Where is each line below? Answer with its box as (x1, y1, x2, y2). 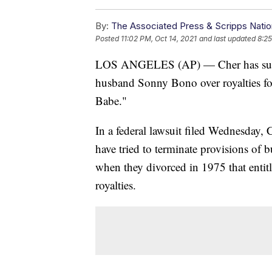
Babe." (95, 93, 127, 109)
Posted (95, 34, 121, 44)
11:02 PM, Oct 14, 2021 (121, 34, 197, 44)
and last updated (199, 34, 256, 44)
